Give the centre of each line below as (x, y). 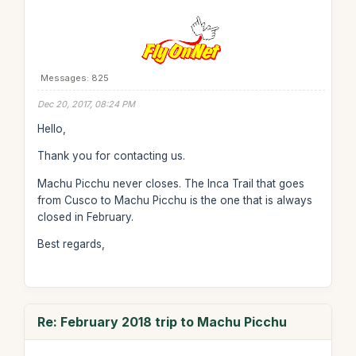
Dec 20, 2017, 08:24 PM (86, 104)
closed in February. (85, 217)
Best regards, (71, 244)
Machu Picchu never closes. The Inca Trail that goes (170, 183)
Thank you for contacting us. (111, 156)
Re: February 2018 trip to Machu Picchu (162, 322)
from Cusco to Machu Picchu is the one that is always (174, 200)
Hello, (51, 128)
